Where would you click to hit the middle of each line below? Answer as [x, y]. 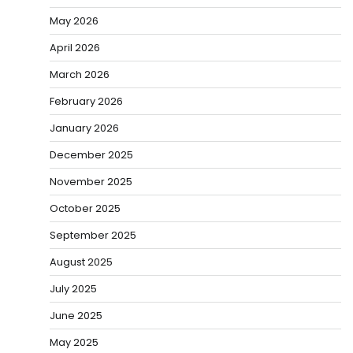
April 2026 [75, 47]
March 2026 [80, 74]
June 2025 [76, 315]
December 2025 [91, 154]
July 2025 [73, 288]
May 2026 [74, 20]
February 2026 [86, 101]
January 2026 [84, 128]
